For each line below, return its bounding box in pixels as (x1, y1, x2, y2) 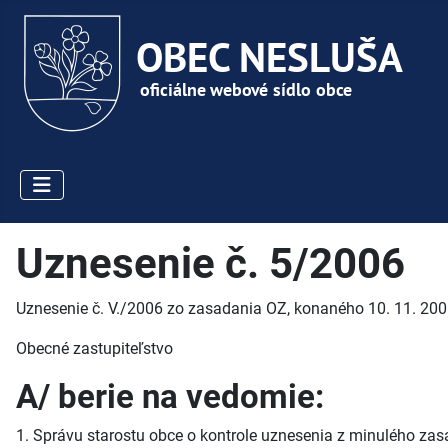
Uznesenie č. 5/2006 (16, 239, 405, 289)
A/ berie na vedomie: (16, 377, 324, 417)
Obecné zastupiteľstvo (16, 339, 173, 359)
